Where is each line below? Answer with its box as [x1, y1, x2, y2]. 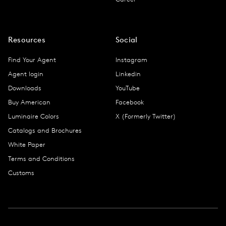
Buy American [8, 97, 50, 106]
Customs [8, 168, 34, 177]
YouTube [116, 83, 140, 92]
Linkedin [116, 69, 141, 78]
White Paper [8, 140, 45, 149]
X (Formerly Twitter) [116, 111, 176, 121]
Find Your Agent [8, 55, 56, 64]
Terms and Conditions [8, 154, 75, 163]
